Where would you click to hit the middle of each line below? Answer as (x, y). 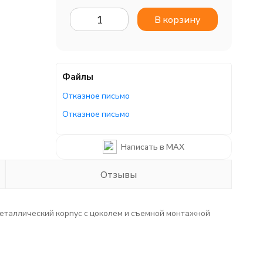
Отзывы (118, 174)
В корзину (177, 19)
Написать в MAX (153, 146)
